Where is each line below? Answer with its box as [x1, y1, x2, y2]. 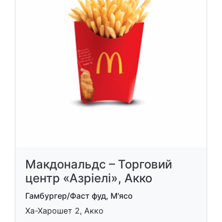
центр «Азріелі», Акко [25, 171, 152, 185]
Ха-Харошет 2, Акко [25, 206, 104, 216]
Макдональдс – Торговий [25, 157, 172, 171]
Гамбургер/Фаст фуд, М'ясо [25, 191, 133, 201]
